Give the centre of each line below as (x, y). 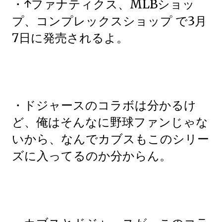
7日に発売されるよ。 (70, 38)
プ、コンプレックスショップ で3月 (109, 21)
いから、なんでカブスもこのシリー (111, 139)
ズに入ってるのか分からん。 (92, 156)
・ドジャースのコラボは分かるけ (104, 105)
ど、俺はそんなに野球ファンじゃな (110, 122)
